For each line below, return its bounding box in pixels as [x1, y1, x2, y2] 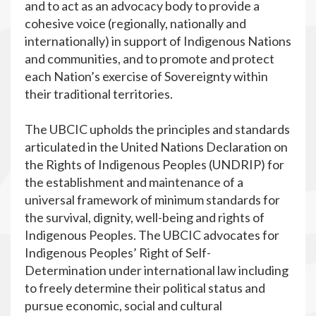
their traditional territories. [25, 86, 173, 102]
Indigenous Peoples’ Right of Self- [25, 245, 211, 261]
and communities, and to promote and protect [25, 51, 274, 67]
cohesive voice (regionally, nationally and [25, 16, 246, 32]
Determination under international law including [25, 262, 288, 279]
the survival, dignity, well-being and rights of [25, 209, 265, 226]
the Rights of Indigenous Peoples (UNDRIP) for [25, 157, 284, 173]
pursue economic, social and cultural [25, 298, 222, 314]
